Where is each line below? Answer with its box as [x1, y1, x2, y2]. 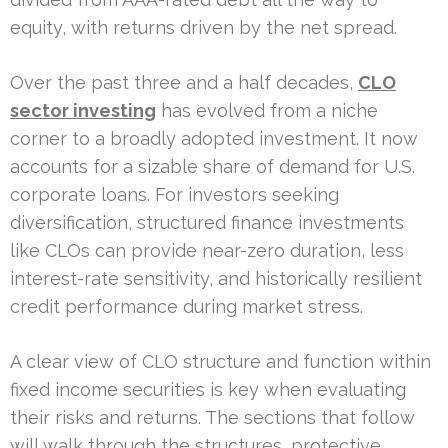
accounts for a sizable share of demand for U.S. [10, 155, 415, 177]
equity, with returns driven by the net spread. [10, 16, 397, 38]
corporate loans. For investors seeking [10, 183, 339, 205]
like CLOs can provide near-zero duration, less [10, 239, 404, 261]
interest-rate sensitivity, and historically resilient [10, 267, 422, 289]
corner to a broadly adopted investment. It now [10, 127, 418, 149]
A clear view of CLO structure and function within [10, 350, 431, 372]
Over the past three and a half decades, [10, 71, 358, 93]
